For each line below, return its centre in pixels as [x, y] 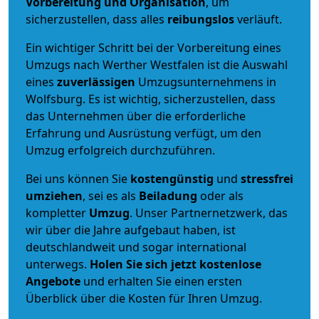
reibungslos [201, 19]
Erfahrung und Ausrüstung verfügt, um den [143, 133]
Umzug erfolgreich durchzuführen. [120, 150]
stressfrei [267, 178]
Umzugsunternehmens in [207, 82]
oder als [220, 195]
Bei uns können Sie [78, 178]
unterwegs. [58, 264]
